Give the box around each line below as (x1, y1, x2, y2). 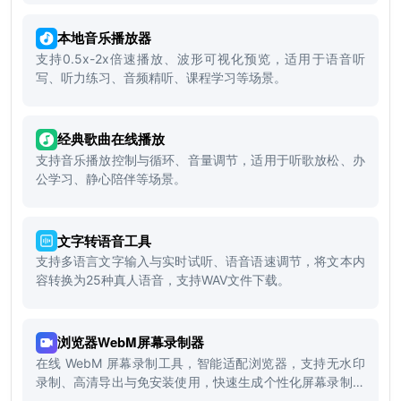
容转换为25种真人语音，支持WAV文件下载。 (35, 272, 290, 288)
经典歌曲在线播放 (56, 129, 165, 149)
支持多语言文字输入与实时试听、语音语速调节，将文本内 (35, 253, 365, 269)
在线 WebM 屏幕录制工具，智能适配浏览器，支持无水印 (35, 354, 365, 371)
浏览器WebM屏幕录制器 (56, 332, 204, 353)
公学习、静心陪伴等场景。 (35, 170, 186, 186)
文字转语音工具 (56, 230, 151, 251)
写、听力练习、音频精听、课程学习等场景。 (35, 69, 286, 85)
